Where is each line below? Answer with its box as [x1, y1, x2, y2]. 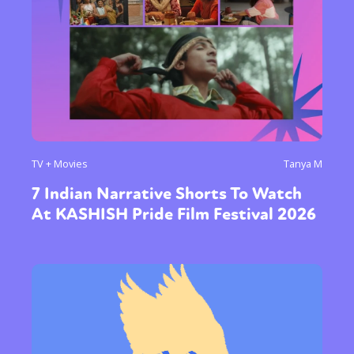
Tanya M [284, 156, 322, 171]
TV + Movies [32, 156, 88, 171]
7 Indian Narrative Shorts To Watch [32, 183, 302, 205]
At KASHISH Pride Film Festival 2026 [32, 203, 316, 226]
